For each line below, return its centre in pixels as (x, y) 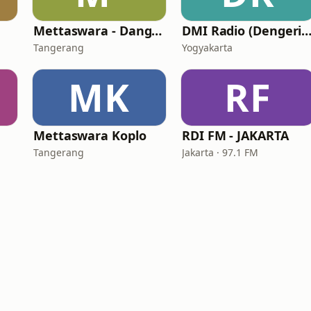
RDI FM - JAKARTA (235, 135)
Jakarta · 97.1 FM (220, 152)
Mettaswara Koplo (90, 135)
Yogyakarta (207, 48)
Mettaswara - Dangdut (157, 31)
